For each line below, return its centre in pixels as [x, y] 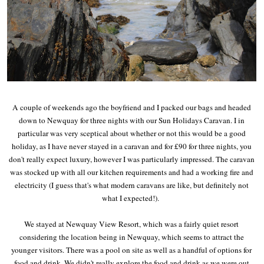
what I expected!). [131, 198]
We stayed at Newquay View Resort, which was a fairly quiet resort [132, 224]
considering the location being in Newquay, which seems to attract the [131, 237]
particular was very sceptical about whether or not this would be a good [131, 133]
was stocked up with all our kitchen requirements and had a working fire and [131, 172]
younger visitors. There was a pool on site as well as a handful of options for [132, 250]
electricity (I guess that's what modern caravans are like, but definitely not [131, 185]
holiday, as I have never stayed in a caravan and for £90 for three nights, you [131, 146]
